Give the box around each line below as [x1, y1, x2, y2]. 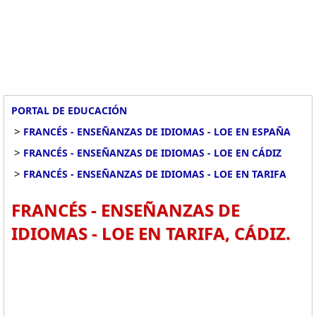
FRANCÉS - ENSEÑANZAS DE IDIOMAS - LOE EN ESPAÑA [23, 125, 291, 138]
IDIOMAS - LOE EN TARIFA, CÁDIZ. [11, 221, 291, 245]
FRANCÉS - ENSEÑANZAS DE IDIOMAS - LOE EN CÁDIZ [23, 146, 281, 159]
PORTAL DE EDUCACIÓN [11, 104, 127, 117]
